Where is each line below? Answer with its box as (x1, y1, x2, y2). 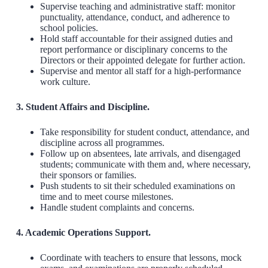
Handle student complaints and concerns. (39, 202, 194, 213)
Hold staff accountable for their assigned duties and (39, 33, 233, 44)
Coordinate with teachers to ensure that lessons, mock (39, 252, 242, 263)
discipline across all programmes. (39, 138, 165, 148)
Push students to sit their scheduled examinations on (39, 181, 235, 191)
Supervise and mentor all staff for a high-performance (39, 66, 241, 77)
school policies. (39, 23, 98, 33)
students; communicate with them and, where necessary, (39, 159, 251, 170)
